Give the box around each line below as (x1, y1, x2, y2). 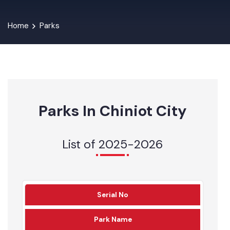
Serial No (100, 203, 132, 213)
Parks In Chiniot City (39, 111, 193, 132)
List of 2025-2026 (64, 148, 168, 164)
